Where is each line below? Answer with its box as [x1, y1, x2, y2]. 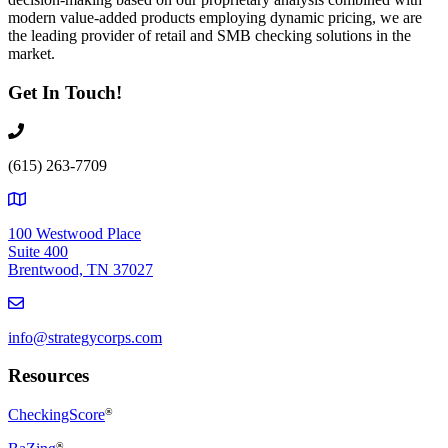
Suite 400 [8, 242, 68, 260]
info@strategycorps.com [8, 328, 162, 346]
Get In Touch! [8, 81, 122, 103]
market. [8, 45, 55, 63]
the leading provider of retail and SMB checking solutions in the [8, 27, 411, 45]
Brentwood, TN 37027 [8, 260, 153, 278]
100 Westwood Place [8, 224, 141, 242]
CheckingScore [8, 406, 105, 424]
